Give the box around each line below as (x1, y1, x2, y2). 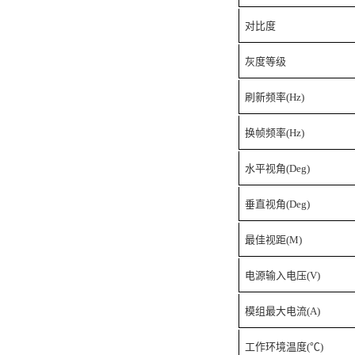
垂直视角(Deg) (245, 198, 311, 210)
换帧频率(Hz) (245, 127, 305, 139)
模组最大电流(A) (245, 305, 321, 317)
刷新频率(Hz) (245, 91, 305, 103)
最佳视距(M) (245, 234, 303, 246)
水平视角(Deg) (245, 162, 311, 174)
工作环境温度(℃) (245, 341, 324, 353)
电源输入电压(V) (245, 269, 321, 281)
